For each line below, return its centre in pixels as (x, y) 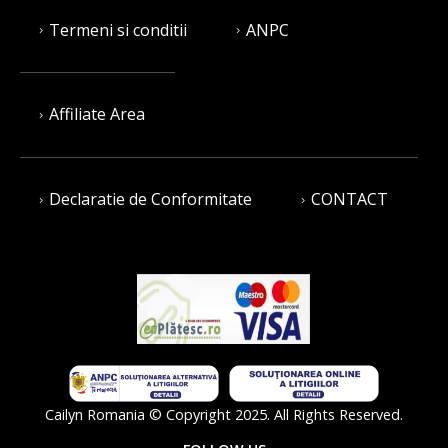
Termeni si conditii (118, 29)
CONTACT (349, 199)
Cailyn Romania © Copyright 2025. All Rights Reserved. (224, 415)
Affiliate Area (97, 114)
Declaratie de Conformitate (150, 199)
